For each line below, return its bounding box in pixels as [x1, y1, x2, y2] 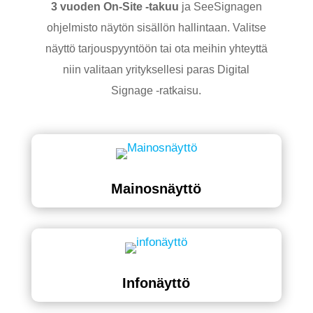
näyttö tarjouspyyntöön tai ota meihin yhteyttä [45, 43, 268, 54]
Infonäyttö [122, 275, 191, 291]
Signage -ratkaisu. [111, 85, 202, 96]
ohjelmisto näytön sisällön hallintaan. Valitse [46, 22, 266, 34]
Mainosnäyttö [111, 181, 202, 196]
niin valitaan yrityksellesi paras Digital [63, 64, 250, 75]
